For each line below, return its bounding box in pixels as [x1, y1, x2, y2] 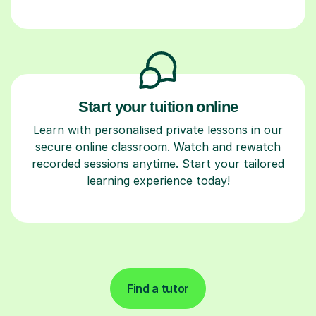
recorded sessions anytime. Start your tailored [32, 156, 284, 171]
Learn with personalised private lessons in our [33, 122, 283, 137]
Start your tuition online [78, 97, 238, 116]
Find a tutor [126, 281, 190, 296]
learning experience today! [86, 173, 230, 188]
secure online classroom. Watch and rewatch [35, 139, 281, 154]
